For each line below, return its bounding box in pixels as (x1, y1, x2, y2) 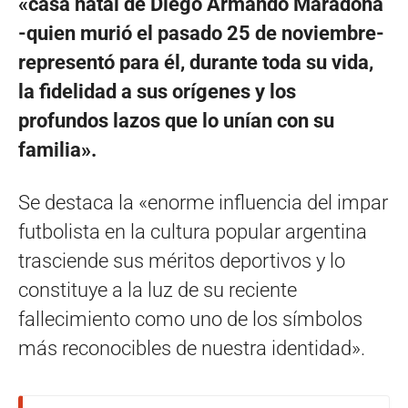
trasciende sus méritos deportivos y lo (18, 249, 345, 272)
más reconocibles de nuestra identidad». (18, 336, 365, 360)
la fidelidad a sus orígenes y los (18, 79, 296, 103)
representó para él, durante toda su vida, (18, 50, 373, 74)
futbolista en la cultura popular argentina (18, 219, 367, 243)
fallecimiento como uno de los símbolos (18, 307, 362, 331)
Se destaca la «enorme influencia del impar (18, 190, 388, 214)
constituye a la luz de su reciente (18, 278, 297, 301)
